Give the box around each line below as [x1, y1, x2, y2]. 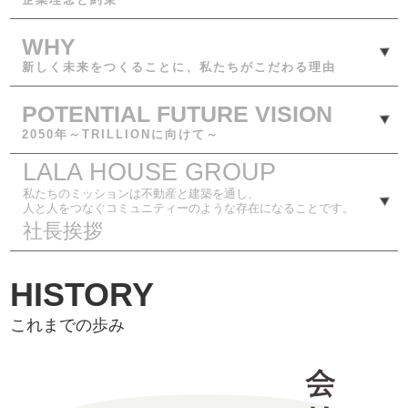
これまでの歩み [10, 316, 126, 335]
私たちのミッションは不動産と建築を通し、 [22, 186, 260, 200]
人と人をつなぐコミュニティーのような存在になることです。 [22, 200, 354, 215]
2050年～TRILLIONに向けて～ [21, 127, 219, 141]
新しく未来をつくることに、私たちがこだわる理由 [21, 59, 336, 74]
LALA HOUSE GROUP [22, 158, 276, 186]
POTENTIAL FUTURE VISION [21, 101, 332, 127]
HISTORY [10, 277, 155, 314]
